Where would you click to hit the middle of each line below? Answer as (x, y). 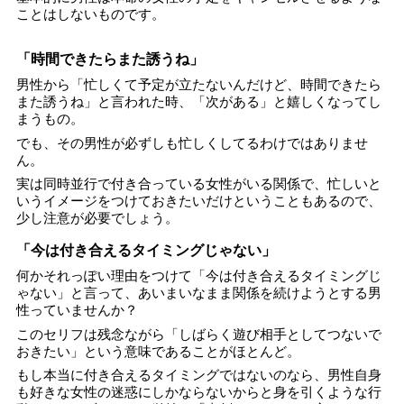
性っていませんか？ (77, 310)
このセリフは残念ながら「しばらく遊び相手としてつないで (199, 334)
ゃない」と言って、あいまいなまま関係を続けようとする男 (199, 293)
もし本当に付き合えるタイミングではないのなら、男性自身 (199, 375)
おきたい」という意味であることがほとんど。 (158, 351)
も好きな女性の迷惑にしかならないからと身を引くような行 (199, 392)
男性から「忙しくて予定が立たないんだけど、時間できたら (199, 85)
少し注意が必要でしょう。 (97, 218)
